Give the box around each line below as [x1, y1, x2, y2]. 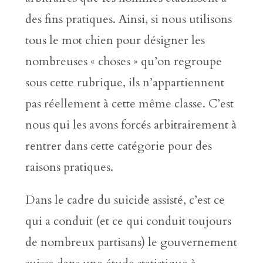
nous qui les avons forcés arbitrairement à [25, 117, 237, 133]
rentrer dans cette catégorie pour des [25, 138, 212, 154]
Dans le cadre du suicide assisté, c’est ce [25, 192, 225, 208]
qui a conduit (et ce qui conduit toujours [25, 213, 231, 229]
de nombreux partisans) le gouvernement [25, 234, 237, 250]
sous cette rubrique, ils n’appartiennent [25, 75, 224, 90]
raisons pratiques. [25, 159, 113, 175]
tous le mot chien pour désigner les [25, 32, 205, 48]
